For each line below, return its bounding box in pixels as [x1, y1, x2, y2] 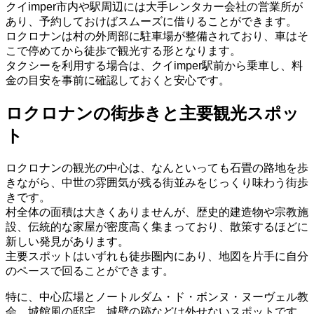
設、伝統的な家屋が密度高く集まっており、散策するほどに [6, 221, 308, 233]
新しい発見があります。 [6, 235, 129, 248]
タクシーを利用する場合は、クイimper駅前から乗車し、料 [6, 60, 303, 72]
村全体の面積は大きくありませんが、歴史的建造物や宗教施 [6, 206, 308, 219]
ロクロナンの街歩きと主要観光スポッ [6, 104, 299, 123]
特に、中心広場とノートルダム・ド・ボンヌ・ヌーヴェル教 [6, 291, 308, 303]
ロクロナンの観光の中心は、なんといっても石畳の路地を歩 [6, 162, 308, 175]
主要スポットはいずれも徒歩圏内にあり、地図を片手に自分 [6, 250, 308, 263]
